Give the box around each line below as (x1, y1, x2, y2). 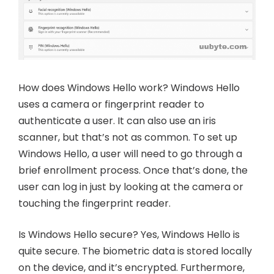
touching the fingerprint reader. (18, 196, 171, 210)
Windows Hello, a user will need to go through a (18, 146, 243, 161)
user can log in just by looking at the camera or (18, 179, 244, 194)
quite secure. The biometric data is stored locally (18, 243, 253, 258)
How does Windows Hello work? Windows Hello (18, 80, 240, 95)
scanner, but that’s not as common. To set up (18, 130, 238, 144)
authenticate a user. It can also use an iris (18, 113, 217, 128)
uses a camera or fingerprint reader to (18, 97, 205, 111)
